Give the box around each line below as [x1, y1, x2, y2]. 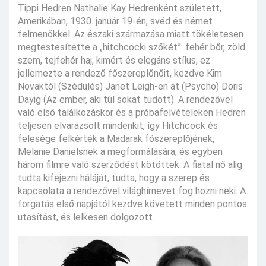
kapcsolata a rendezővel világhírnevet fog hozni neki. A [18, 185, 246, 197]
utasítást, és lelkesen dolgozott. [18, 211, 154, 223]
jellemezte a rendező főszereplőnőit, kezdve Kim [18, 68, 222, 80]
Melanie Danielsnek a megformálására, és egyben [18, 146, 223, 158]
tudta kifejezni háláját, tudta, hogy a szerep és [18, 172, 210, 184]
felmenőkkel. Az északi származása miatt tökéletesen [18, 28, 243, 40]
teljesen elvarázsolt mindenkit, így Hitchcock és [18, 120, 218, 132]
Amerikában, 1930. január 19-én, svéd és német [18, 15, 213, 27]
